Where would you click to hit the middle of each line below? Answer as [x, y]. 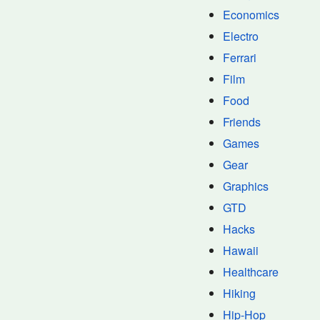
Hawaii [241, 250]
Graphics [246, 186]
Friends [242, 122]
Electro [241, 36]
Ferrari [240, 57]
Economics [251, 15]
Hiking [239, 293]
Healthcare [251, 272]
